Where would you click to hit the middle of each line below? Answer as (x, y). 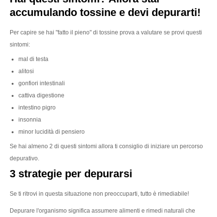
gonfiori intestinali (42, 83)
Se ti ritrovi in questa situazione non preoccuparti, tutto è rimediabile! (99, 194)
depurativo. (24, 158)
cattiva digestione (41, 95)
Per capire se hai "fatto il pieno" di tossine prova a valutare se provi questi (106, 32)
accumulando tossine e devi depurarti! (105, 12)
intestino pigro (37, 107)
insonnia (30, 119)
